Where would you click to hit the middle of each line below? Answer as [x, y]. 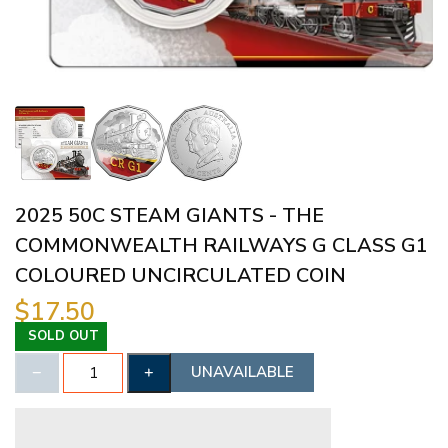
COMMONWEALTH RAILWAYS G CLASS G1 [221, 245]
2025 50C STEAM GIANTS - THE [169, 215]
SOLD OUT [63, 335]
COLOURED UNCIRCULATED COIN [180, 275]
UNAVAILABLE [242, 371]
